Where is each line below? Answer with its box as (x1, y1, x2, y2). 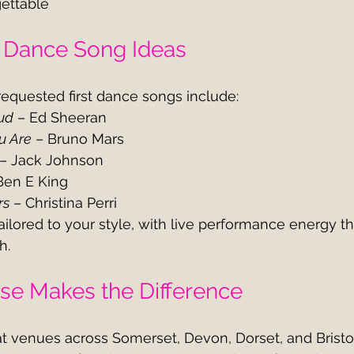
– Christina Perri (9, 194, 117, 212)
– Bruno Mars (32, 130, 124, 148)
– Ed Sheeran (13, 109, 107, 126)
